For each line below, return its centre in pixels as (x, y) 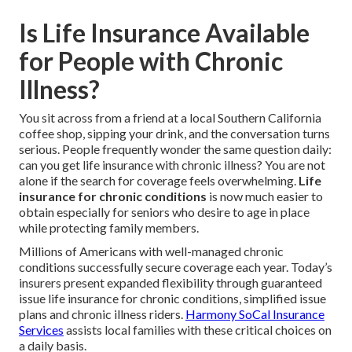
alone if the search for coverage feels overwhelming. (159, 181)
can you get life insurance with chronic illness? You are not (172, 165)
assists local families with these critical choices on (198, 330)
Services (41, 330)
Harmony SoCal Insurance (255, 314)
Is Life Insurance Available (164, 33)
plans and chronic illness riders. (102, 314)
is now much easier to (265, 196)
